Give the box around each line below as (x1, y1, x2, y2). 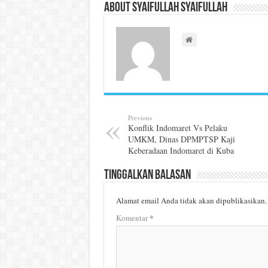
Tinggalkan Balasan (103, 169, 191, 183)
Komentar (115, 212, 150, 224)
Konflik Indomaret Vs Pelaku (127, 122, 227, 134)
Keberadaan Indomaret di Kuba (127, 145, 234, 157)
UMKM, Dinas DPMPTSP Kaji (127, 133, 235, 145)
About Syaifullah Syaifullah (103, 1, 227, 16)
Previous (127, 113, 152, 123)
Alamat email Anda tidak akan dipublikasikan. (115, 195, 267, 206)
